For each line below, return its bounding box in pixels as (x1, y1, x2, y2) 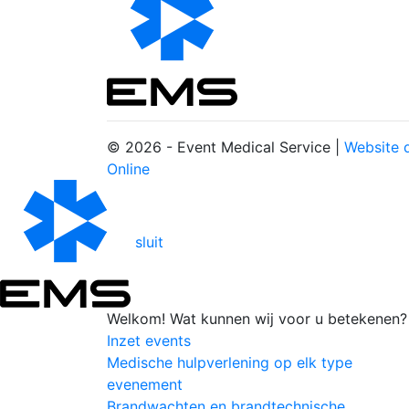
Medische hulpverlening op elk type (107, 353, 352, 372)
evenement (107, 375, 183, 394)
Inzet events (107, 331, 191, 351)
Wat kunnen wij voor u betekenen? (165, 309, 407, 329)
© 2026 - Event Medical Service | (107, 138, 344, 157)
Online (107, 160, 150, 179)
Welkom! (107, 309, 165, 329)
